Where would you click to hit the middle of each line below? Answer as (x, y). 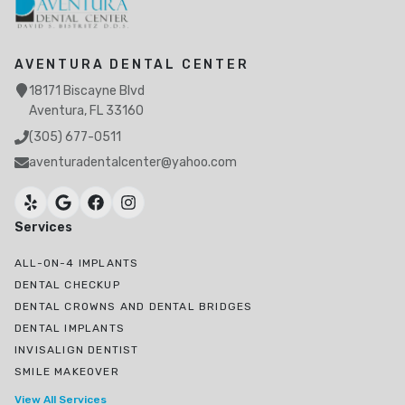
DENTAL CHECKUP (67, 284)
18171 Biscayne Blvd (87, 90)
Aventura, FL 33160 (86, 110)
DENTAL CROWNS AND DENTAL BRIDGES (134, 306)
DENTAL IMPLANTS (70, 328)
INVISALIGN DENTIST (77, 349)
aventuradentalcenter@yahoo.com (133, 162)
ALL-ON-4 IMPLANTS (77, 263)
